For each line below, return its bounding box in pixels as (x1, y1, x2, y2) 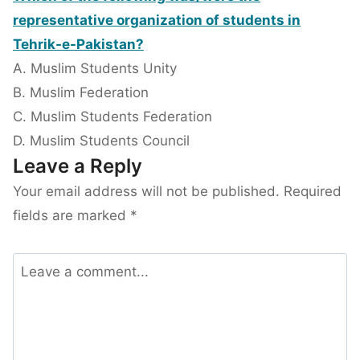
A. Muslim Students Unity (13, 60, 177, 77)
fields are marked (13, 207, 130, 224)
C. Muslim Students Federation (13, 108, 212, 125)
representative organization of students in (13, 12, 301, 29)
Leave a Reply (13, 154, 142, 178)
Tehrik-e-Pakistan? (13, 36, 144, 53)
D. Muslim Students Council (13, 133, 190, 149)
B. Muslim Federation (13, 84, 149, 101)
